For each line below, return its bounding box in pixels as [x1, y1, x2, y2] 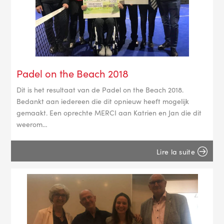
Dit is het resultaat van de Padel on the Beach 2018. [16, 84, 183, 95]
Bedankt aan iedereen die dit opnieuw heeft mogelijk [16, 96, 189, 106]
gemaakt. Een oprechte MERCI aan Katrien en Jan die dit [16, 107, 201, 118]
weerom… [16, 119, 47, 129]
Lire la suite [156, 146, 195, 156]
